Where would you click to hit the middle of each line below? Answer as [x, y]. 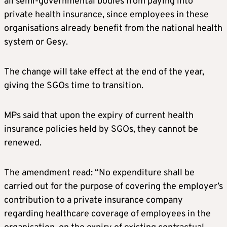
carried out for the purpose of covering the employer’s [113, 186]
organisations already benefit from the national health [113, 28]
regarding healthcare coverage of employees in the [107, 214]
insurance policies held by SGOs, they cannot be [101, 129]
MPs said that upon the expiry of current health [99, 116]
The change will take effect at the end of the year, [104, 72]
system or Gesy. [36, 42]
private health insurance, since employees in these [106, 15]
